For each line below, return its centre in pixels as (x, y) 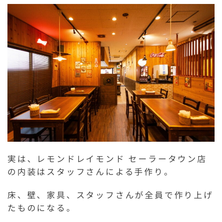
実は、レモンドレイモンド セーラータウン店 (107, 159)
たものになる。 (42, 208)
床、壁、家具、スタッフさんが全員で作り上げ (111, 195)
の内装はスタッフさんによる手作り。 (91, 172)
